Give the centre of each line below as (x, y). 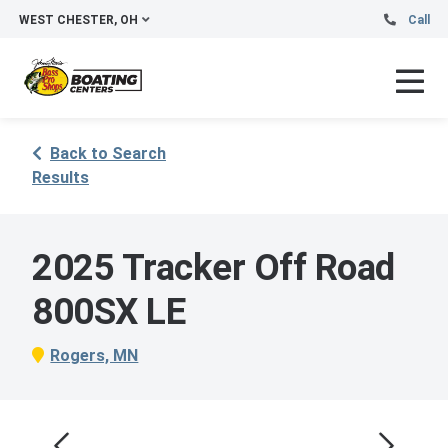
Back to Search (108, 153)
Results (60, 177)
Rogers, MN (94, 355)
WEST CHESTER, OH (78, 20)
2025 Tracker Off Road (213, 267)
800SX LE (108, 311)
